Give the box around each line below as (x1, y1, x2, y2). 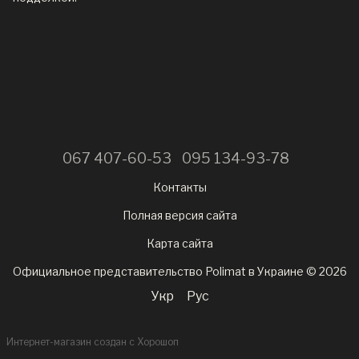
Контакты (152, 179, 207, 194)
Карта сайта (146, 236, 213, 250)
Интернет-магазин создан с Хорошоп (6, 336, 179, 349)
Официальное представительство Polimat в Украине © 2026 (12, 264, 347, 278)
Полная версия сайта (122, 208, 237, 222)
